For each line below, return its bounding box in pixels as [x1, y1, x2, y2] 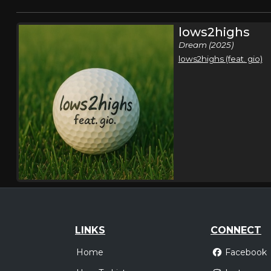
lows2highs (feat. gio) [178, 54, 263, 64]
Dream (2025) [178, 40, 233, 50]
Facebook [224, 247, 267, 258]
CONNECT [211, 224, 261, 236]
